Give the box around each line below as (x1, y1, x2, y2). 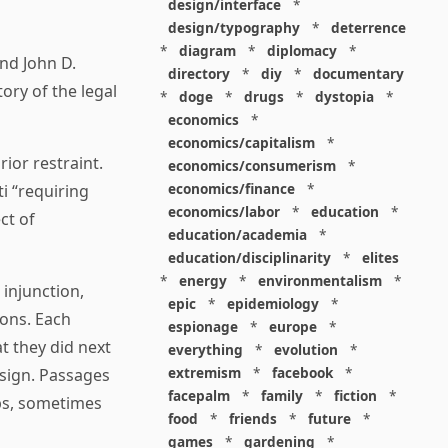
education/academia (167, 225, 307, 244)
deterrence (330, 18, 406, 37)
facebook (271, 363, 333, 382)
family (260, 386, 303, 405)
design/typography (167, 18, 300, 37)
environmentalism (257, 271, 382, 290)
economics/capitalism (167, 133, 315, 152)
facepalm (167, 386, 230, 405)
